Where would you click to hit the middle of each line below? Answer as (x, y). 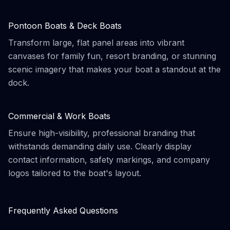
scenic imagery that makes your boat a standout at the (114, 69)
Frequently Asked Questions (63, 210)
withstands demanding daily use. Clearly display (100, 146)
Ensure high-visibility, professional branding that (102, 133)
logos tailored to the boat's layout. (75, 173)
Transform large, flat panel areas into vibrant (96, 43)
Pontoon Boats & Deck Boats (65, 26)
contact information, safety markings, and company (109, 160)
